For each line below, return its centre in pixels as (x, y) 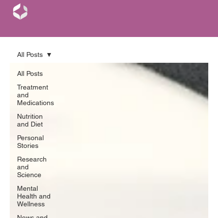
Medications (36, 102)
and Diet (30, 124)
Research (32, 159)
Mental (27, 188)
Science (29, 174)
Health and (34, 196)
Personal (30, 137)
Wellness (31, 204)
